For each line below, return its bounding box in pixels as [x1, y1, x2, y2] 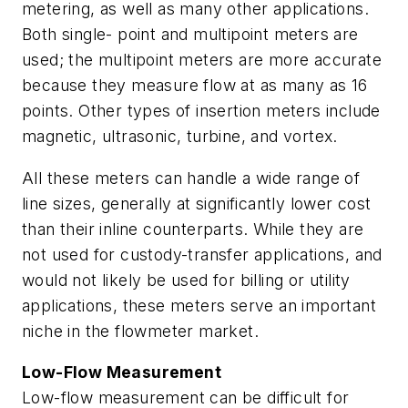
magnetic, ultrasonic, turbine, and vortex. [22, 127, 338, 147]
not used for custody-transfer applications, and [22, 244, 382, 264]
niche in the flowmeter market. [22, 321, 259, 341]
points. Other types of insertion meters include [22, 101, 381, 121]
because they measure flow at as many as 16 [22, 76, 368, 96]
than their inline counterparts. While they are [22, 219, 364, 239]
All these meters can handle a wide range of [22, 168, 361, 188]
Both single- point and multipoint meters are [22, 25, 359, 45]
